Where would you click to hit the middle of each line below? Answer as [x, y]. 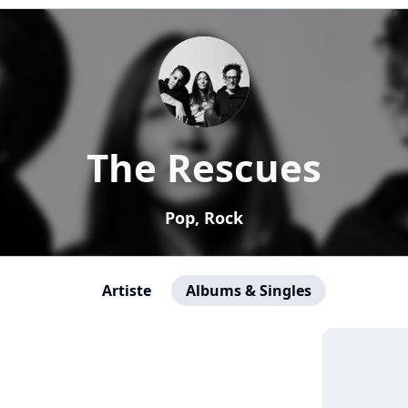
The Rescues [204, 167]
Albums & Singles [249, 291]
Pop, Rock [204, 218]
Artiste [127, 291]
